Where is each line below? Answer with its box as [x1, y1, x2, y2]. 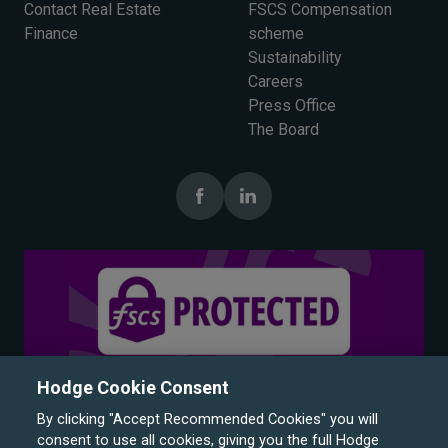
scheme [248, 24, 304, 43]
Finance [24, 24, 78, 43]
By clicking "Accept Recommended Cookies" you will [37, 410, 379, 428]
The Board [248, 120, 319, 139]
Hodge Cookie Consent [37, 377, 230, 398]
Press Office [248, 96, 336, 115]
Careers [248, 72, 303, 91]
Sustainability [248, 48, 342, 67]
